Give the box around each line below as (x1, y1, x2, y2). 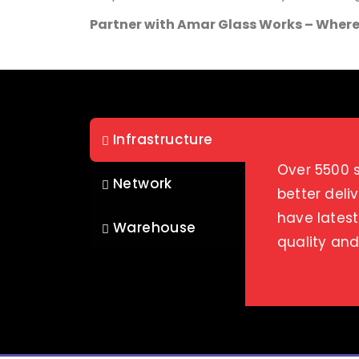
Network (113, 174, 172, 194)
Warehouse (113, 218, 196, 238)
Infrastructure (113, 130, 213, 150)
